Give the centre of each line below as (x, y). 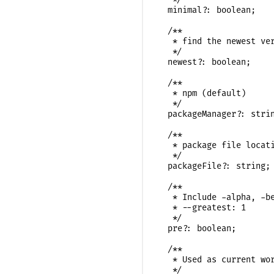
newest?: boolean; (204, 62)
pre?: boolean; (197, 228)
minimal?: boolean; (207, 10)
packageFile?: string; (214, 166)
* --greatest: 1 (202, 207)
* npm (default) (202, 93)
